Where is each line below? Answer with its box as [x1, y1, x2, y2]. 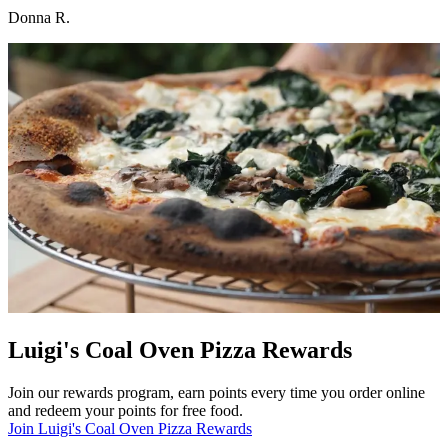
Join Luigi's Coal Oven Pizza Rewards [8, 420, 252, 438]
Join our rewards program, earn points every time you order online [8, 384, 425, 402]
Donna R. [8, 9, 70, 27]
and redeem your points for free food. [8, 402, 243, 420]
